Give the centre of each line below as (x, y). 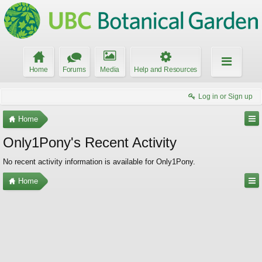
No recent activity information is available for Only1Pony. (99, 162)
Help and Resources (166, 70)
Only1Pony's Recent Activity (90, 142)
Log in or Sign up (225, 96)
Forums (74, 70)
